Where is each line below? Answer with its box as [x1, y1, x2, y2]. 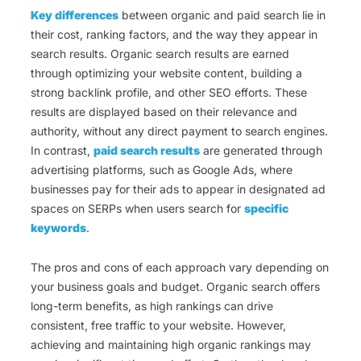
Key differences [31, 8, 118, 23]
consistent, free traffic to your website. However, [31, 318, 286, 333]
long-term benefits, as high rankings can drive [31, 299, 273, 313]
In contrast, [31, 143, 93, 158]
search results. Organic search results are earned [31, 47, 289, 61]
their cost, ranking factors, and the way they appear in [31, 27, 317, 42]
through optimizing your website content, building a [31, 66, 302, 81]
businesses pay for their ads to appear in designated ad [31, 182, 326, 197]
